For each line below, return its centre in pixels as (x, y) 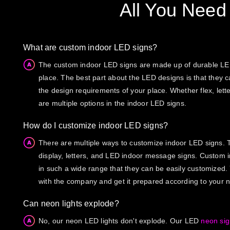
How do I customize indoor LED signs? (96, 125)
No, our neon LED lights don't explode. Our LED (119, 221)
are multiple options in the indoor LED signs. (112, 103)
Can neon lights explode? (71, 203)
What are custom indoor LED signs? (90, 47)
